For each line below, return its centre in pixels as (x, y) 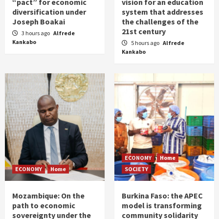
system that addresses (163, 12)
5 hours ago (146, 43)
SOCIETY (136, 169)
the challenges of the (160, 22)
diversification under (49, 12)
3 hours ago (36, 33)
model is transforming (162, 206)
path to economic (44, 206)
